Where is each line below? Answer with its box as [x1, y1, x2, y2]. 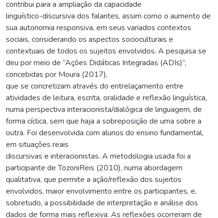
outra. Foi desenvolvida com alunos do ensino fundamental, [6, 127, 203, 138]
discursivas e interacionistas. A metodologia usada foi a [6, 150, 191, 162]
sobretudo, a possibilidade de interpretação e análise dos [6, 197, 198, 208]
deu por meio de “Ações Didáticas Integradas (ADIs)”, [6, 57, 186, 68]
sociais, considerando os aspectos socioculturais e [6, 34, 173, 45]
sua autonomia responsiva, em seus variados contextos [6, 22, 191, 33]
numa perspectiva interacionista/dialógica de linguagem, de [6, 104, 202, 115]
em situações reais [6, 139, 69, 150]
